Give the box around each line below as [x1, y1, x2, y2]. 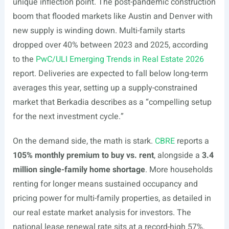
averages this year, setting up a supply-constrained [12, 82, 197, 94]
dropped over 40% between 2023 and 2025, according [12, 39, 208, 51]
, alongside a [153, 149, 202, 162]
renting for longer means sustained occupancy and [12, 178, 198, 190]
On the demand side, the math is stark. [12, 135, 155, 147]
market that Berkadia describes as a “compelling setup [12, 96, 212, 108]
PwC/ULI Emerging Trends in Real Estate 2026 [35, 53, 204, 65]
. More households [145, 164, 213, 176]
